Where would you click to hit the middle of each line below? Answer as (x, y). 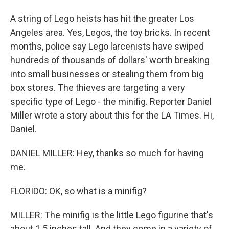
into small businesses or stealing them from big (107, 74)
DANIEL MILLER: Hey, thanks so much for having (107, 153)
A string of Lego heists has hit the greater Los (102, 19)
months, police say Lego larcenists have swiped (107, 46)
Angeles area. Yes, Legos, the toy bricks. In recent (110, 32)
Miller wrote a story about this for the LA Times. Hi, (112, 115)
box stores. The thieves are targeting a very (98, 88)
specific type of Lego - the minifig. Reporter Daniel (111, 101)
